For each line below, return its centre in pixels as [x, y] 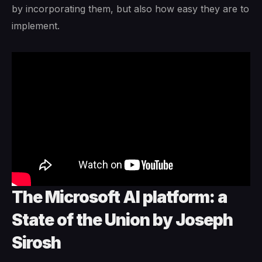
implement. [36, 25]
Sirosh [36, 242]
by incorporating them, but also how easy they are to [130, 8]
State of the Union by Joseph [122, 220]
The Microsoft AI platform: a [119, 197]
